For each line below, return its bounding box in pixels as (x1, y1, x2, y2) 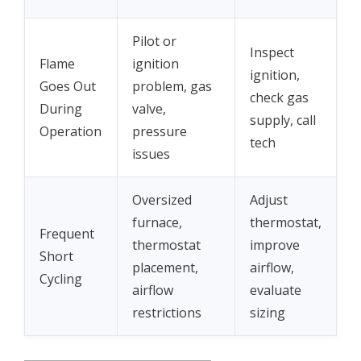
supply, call (250, 111, 316, 130)
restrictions (132, 304, 201, 322)
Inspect (250, 44, 294, 62)
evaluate (250, 281, 301, 300)
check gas (250, 89, 309, 107)
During (39, 100, 82, 118)
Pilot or (132, 32, 176, 51)
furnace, (132, 214, 182, 232)
